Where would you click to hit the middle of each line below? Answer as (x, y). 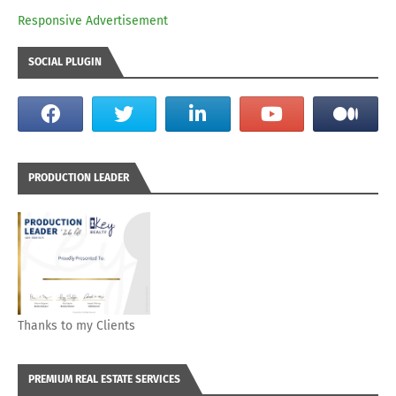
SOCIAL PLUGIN (65, 61)
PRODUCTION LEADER (79, 177)
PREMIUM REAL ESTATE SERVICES (104, 379)
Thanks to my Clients (76, 325)
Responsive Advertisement (93, 20)
